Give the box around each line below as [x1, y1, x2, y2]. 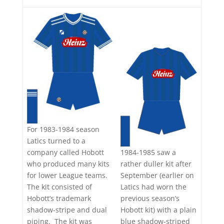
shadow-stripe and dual [27, 205, 107, 215]
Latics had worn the [120, 181, 186, 191]
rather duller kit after [120, 158, 191, 168]
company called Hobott [27, 147, 104, 157]
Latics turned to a [27, 136, 85, 146]
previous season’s [120, 193, 179, 203]
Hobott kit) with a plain [120, 204, 196, 214]
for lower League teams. [27, 170, 109, 180]
